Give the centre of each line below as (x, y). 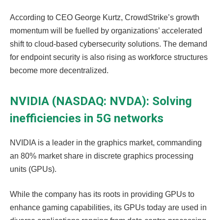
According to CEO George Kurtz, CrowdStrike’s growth (105, 17)
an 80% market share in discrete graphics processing (102, 156)
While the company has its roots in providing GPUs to (102, 194)
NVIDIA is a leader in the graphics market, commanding (106, 142)
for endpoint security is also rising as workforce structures (109, 57)
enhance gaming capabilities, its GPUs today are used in (108, 208)
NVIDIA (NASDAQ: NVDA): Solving (101, 101)
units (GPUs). (33, 169)
